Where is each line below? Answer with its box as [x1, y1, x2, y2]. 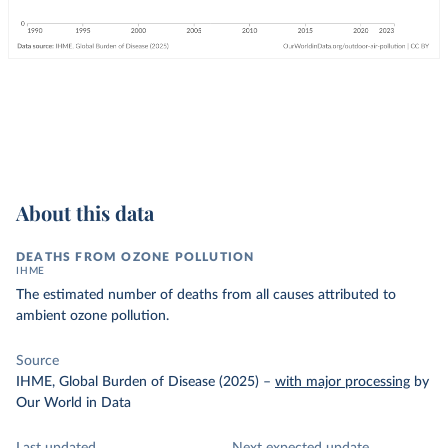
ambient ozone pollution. [16, 309, 169, 323]
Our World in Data [16, 396, 131, 410]
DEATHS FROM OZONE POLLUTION [16, 251, 255, 263]
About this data [16, 199, 154, 226]
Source [16, 354, 59, 368]
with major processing [275, 375, 410, 389]
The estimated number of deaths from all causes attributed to [16, 288, 396, 302]
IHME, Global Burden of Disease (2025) [16, 375, 259, 389]
